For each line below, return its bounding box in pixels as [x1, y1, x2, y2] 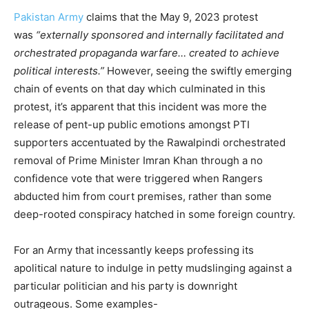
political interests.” [14, 63, 104, 77]
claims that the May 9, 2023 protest [83, 10, 258, 23]
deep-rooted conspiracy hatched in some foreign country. [14, 207, 295, 221]
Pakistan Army [14, 10, 83, 23]
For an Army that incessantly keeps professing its [14, 243, 254, 257]
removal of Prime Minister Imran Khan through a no [14, 153, 263, 167]
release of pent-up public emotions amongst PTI [14, 117, 250, 131]
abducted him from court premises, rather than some [14, 189, 272, 203]
